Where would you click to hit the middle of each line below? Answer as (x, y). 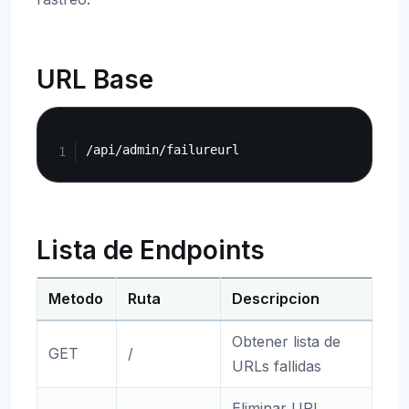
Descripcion (276, 299)
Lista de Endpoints (151, 250)
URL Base (95, 79)
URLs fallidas (277, 366)
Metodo (76, 299)
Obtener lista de (286, 341)
